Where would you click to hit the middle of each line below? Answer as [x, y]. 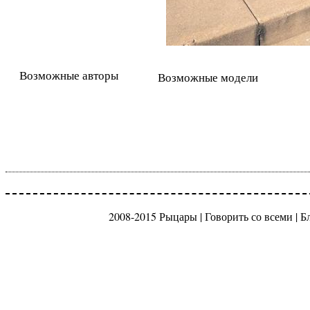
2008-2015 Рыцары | [156, 216]
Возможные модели [208, 77]
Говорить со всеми [248, 216]
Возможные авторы [69, 75]
